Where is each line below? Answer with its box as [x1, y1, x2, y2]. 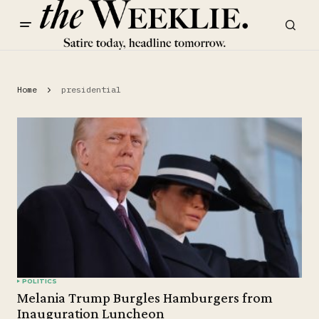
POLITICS [22, 277, 58, 286]
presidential [61, 83, 121, 95]
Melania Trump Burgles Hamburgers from [17, 290, 273, 306]
